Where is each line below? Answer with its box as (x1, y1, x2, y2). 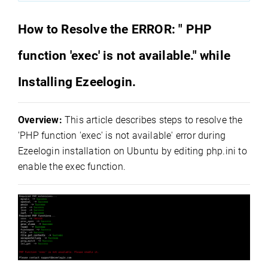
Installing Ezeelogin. (18, 74, 136, 89)
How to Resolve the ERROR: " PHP (18, 22, 212, 36)
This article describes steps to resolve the (62, 114, 243, 126)
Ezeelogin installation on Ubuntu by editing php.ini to (18, 145, 247, 157)
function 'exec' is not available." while (18, 48, 231, 63)
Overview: (18, 114, 62, 126)
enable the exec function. (18, 161, 126, 172)
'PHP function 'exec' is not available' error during (18, 130, 226, 141)
